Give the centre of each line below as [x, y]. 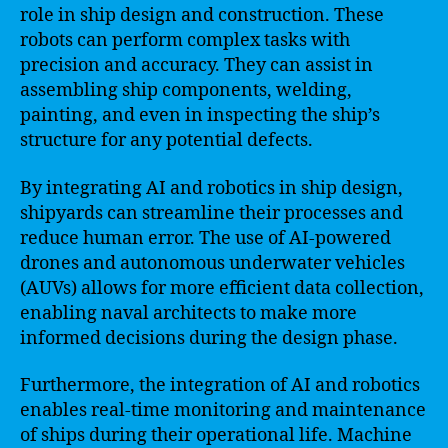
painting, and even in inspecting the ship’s [200, 115]
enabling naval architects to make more [188, 313]
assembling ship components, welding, [186, 90]
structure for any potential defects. [166, 140]
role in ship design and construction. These [202, 15]
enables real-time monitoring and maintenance [223, 410]
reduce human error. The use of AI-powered [205, 238]
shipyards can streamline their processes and [211, 213]
